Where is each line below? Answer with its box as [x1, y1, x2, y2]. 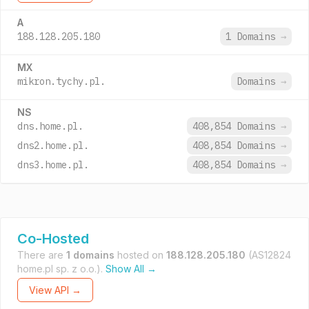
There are [17, 249, 66, 261]
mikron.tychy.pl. [17, 75, 106, 88]
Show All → [106, 263, 157, 275]
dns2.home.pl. [17, 139, 89, 152]
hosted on [114, 249, 166, 261]
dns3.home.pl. [17, 159, 89, 171]
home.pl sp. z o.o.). [17, 263, 106, 275]
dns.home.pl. [17, 120, 83, 132]
